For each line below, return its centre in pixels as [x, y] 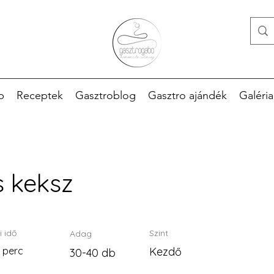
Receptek [39, 95]
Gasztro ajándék [187, 95]
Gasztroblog [105, 95]
